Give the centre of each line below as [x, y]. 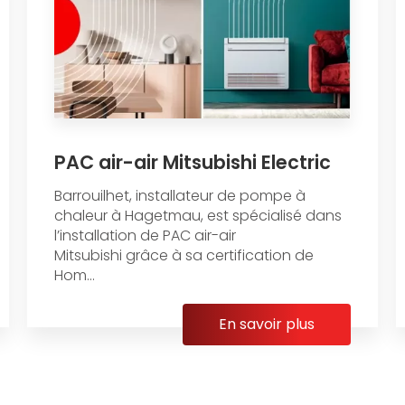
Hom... [74, 275]
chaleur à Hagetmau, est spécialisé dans [198, 215]
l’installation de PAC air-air [145, 235]
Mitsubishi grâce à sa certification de [185, 255]
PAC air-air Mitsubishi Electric [192, 162]
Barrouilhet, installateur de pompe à [179, 195]
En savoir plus [267, 324]
